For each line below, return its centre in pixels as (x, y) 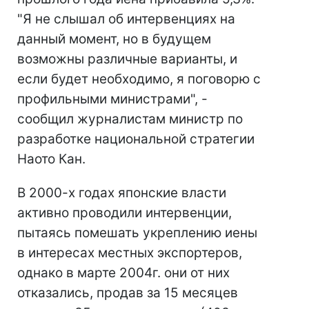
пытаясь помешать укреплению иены (137, 233)
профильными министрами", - (112, 99)
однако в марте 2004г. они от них (123, 273)
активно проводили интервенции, (124, 213)
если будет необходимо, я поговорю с (139, 79)
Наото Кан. (51, 159)
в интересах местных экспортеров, (130, 253)
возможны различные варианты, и (127, 59)
